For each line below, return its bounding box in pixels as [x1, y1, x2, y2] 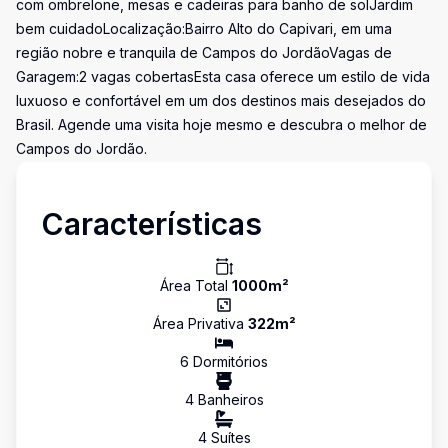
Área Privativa [152, 315, 248, 332]
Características [41, 206, 262, 242]
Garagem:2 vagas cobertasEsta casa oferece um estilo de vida [16, 68, 430, 85]
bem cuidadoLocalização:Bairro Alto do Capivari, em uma [16, 20, 392, 37]
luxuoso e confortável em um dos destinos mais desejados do [16, 92, 426, 109]
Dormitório [189, 353, 261, 370]
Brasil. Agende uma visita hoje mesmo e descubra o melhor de [16, 116, 427, 133]
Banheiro [193, 391, 257, 408]
